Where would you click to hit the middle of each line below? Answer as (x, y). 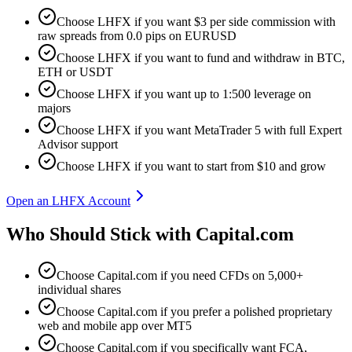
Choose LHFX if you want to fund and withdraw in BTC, (201, 58)
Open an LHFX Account (68, 201)
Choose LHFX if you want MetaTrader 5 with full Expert (199, 130)
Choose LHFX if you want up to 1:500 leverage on (184, 94)
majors (54, 108)
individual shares (79, 289)
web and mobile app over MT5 (115, 325)
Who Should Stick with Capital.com (150, 234)
